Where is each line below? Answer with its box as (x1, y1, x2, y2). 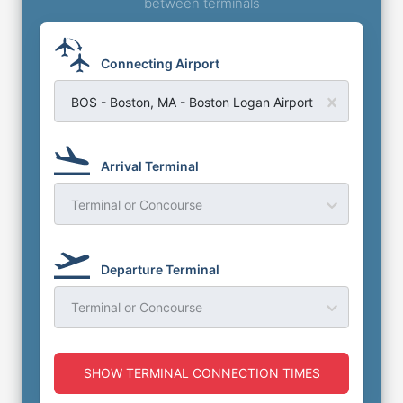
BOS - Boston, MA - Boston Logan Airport (71, 94, 313, 110)
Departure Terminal (101, 261, 219, 277)
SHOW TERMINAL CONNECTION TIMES (83, 364, 320, 381)
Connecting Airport (101, 56, 219, 72)
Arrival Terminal (101, 158, 199, 175)
